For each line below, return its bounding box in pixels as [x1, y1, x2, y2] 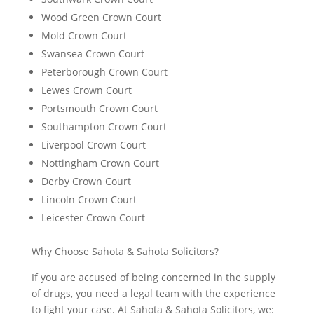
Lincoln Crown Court [41, 193, 137, 207]
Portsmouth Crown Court [41, 102, 158, 116]
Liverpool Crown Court [41, 138, 146, 152]
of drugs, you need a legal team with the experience [31, 287, 275, 301]
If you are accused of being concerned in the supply [31, 271, 275, 285]
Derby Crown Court [41, 175, 131, 189]
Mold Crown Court [41, 29, 127, 43]
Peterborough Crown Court [41, 65, 168, 79]
